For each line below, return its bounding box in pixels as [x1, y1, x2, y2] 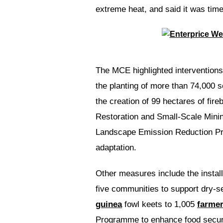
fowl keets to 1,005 [122, 199, 197, 209]
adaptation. [96, 142, 136, 152]
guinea [96, 199, 122, 209]
